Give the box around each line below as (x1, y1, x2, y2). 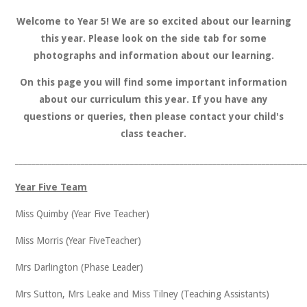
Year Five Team (15, 182, 88, 193)
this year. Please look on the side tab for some (40, 33, 267, 44)
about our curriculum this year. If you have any (39, 94, 268, 105)
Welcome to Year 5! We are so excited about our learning (16, 16, 291, 27)
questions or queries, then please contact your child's (23, 111, 284, 122)
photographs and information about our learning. (33, 50, 274, 61)
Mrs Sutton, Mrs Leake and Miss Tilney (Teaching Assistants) (15, 288, 270, 299)
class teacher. (121, 128, 186, 139)
